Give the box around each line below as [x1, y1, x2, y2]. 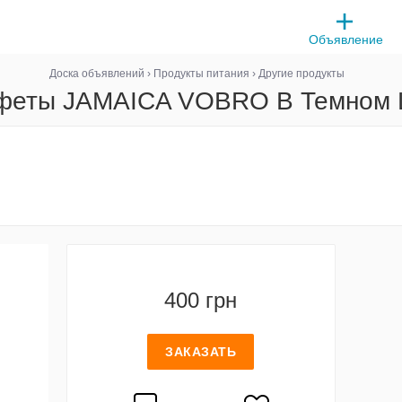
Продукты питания [153, 67, 249, 80]
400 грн [164, 288, 238, 312]
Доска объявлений [48, 67, 144, 80]
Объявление [309, 32, 384, 47]
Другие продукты [258, 67, 345, 80]
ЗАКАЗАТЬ [165, 345, 237, 359]
